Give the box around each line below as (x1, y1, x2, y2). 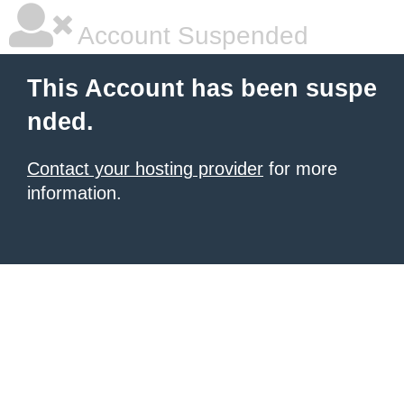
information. (27, 183, 122, 203)
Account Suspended (72, 22, 308, 50)
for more (263, 159, 337, 179)
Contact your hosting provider (27, 159, 263, 179)
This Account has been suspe (27, 75, 377, 102)
